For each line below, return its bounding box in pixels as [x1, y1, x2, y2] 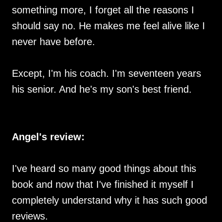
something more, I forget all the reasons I [12, 4, 194, 15]
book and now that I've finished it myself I [12, 179, 194, 190]
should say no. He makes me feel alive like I [12, 20, 205, 31]
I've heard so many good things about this [12, 163, 196, 174]
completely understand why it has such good [12, 195, 207, 206]
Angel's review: [12, 131, 85, 142]
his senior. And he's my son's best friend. [12, 84, 192, 95]
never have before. [12, 36, 95, 47]
